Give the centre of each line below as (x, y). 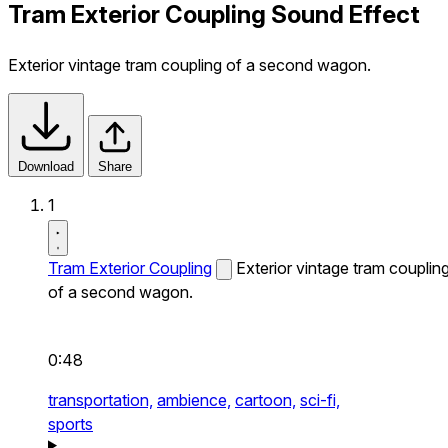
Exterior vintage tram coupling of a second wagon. (189, 64)
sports (70, 423)
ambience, (194, 399)
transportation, (100, 399)
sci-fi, (320, 399)
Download (46, 166)
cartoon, (265, 399)
